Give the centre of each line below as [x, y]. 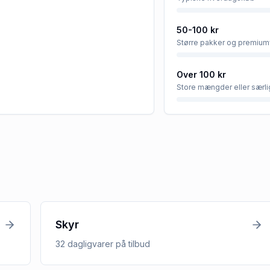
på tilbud [131, 244]
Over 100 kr [201, 74]
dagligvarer [90, 244]
